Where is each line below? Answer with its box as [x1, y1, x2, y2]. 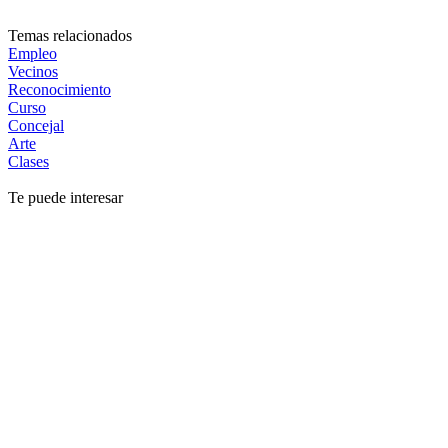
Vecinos [8, 63, 58, 81]
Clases [8, 153, 49, 171]
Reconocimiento [8, 81, 111, 99]
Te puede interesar [8, 189, 123, 207]
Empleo [8, 45, 57, 63]
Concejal [8, 117, 64, 135]
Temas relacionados [8, 27, 132, 45]
